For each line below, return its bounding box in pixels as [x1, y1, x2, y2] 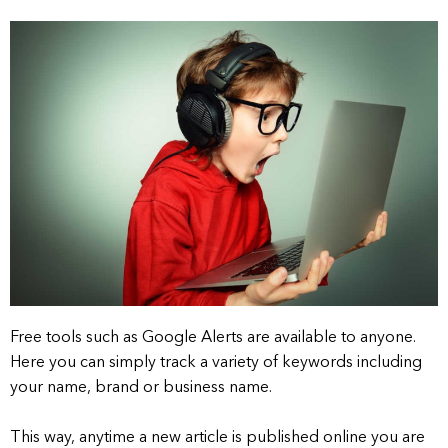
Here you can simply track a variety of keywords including [10, 355, 422, 372]
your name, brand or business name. [10, 380, 272, 397]
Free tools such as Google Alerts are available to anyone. [10, 330, 416, 347]
